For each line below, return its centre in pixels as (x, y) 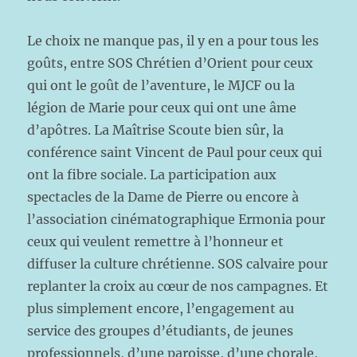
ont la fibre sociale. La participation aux (152, 175)
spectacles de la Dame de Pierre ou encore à (163, 197)
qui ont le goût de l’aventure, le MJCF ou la (161, 85)
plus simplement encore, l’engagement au (161, 308)
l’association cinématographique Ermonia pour (177, 219)
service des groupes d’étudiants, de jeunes (161, 331)
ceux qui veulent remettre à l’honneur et (156, 241)
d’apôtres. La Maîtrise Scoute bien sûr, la (156, 130)
